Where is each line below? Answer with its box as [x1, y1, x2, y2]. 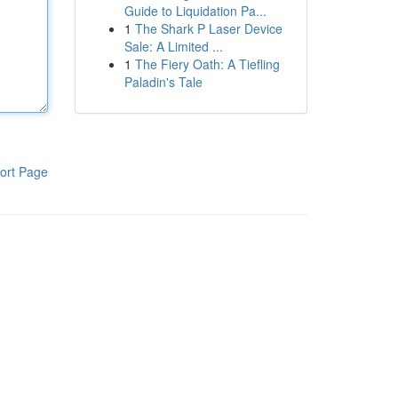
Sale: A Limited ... [123, 37, 223, 55]
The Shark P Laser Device [134, 20, 283, 37]
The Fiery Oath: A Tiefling [134, 55, 280, 73]
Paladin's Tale [123, 73, 203, 91]
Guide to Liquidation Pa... [123, 2, 267, 20]
